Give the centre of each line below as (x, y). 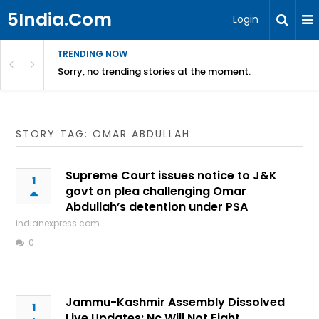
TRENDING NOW (92, 54)
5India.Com (59, 20)
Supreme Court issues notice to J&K (172, 176)
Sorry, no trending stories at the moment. (154, 72)
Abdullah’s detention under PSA (157, 207)
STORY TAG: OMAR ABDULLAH (103, 134)
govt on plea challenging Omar (156, 191)
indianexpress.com (58, 223)
